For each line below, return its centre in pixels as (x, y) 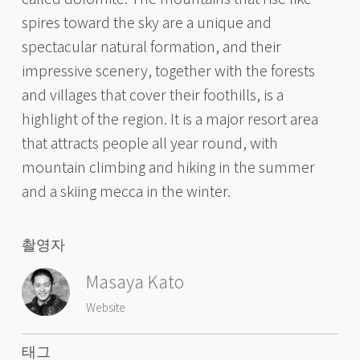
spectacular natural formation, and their (151, 45)
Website (105, 307)
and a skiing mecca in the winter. (126, 190)
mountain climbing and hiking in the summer (168, 166)
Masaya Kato (135, 282)
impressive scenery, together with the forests (168, 70)
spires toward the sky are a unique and (146, 21)
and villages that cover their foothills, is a (152, 94)
